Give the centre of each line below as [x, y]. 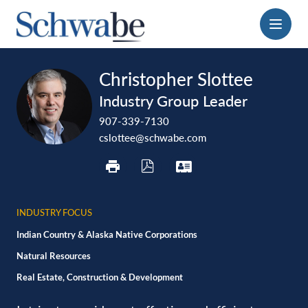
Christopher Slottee [176, 79]
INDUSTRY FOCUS [54, 212]
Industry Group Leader [173, 101]
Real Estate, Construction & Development [100, 277]
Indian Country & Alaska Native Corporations [107, 234]
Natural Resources [54, 255]
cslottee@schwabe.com [153, 137]
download [183, 76]
